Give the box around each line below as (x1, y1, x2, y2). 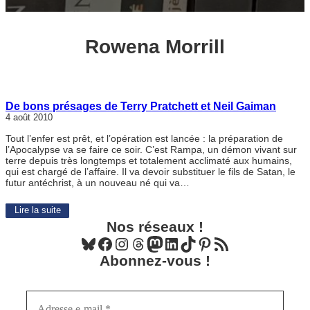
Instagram (113, 233, 127, 253)
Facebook (96, 233, 104, 253)
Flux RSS (212, 233, 224, 253)
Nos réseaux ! (107, 219, 203, 236)
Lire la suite (14, 206, 61, 216)
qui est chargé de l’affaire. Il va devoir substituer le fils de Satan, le (6, 166, 295, 178)
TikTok (179, 233, 188, 253)
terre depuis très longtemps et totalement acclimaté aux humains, (6, 155, 292, 167)
